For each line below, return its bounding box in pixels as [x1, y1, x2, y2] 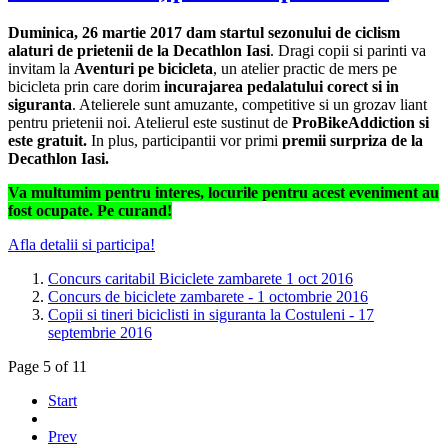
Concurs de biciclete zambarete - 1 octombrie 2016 [48, 288, 368, 306]
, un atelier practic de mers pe [213, 60, 397, 78]
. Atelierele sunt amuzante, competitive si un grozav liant [72, 96, 427, 114]
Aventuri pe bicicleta [74, 60, 213, 78]
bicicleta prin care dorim [8, 78, 160, 96]
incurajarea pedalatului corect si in [160, 78, 399, 96]
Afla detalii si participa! [8, 236, 155, 254]
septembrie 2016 [48, 324, 152, 342]
